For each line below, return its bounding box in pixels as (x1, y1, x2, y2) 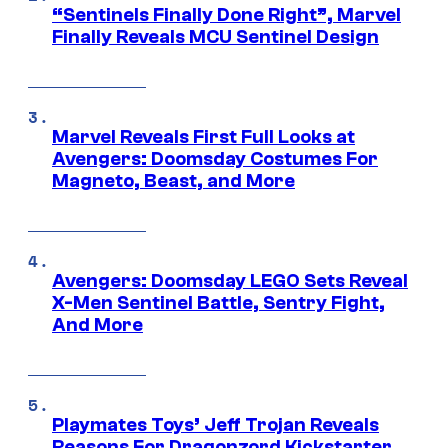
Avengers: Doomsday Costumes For (52, 148, 378, 171)
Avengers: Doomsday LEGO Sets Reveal (52, 270, 408, 293)
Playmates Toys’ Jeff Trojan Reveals (52, 414, 379, 437)
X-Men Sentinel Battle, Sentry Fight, (52, 292, 385, 315)
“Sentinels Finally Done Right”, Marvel (52, 4, 401, 27)
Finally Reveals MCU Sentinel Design (52, 26, 379, 49)
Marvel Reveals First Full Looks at (52, 126, 355, 149)
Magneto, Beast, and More (52, 170, 295, 193)
